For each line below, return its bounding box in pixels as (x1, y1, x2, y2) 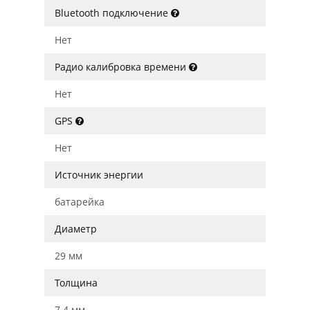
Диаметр (55, 222, 97, 235)
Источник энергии (55, 168, 143, 181)
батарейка (55, 195, 104, 208)
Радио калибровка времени (55, 60, 189, 73)
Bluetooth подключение (55, 6, 171, 19)
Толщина (55, 276, 98, 289)
